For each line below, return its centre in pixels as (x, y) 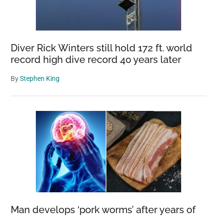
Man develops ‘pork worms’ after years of (103, 210)
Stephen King (40, 78)
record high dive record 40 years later (96, 60)
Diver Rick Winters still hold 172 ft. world (102, 48)
